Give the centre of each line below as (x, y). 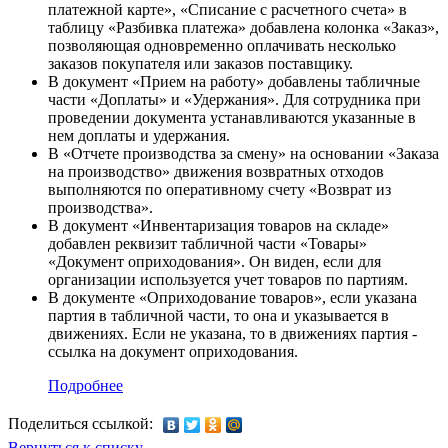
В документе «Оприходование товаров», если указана (232, 297)
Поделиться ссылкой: (80, 423)
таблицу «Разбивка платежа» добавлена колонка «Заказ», (243, 27)
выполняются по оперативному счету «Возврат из (219, 189)
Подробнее (85, 385)
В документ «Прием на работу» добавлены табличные (234, 81)
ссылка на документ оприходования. (173, 351)
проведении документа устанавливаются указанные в (232, 117)
